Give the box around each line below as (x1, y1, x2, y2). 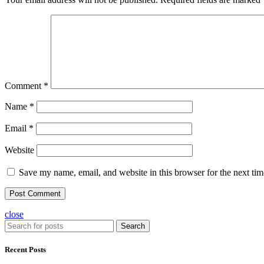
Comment (5, 81, 44, 91)
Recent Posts (5, 245, 46, 255)
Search (121, 222, 145, 231)
